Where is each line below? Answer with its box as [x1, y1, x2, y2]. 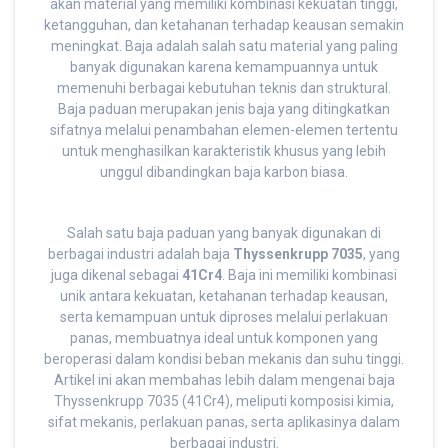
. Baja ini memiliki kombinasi [222, 267, 397, 284]
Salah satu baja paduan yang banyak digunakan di [67, 225, 381, 242]
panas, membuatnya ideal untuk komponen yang [70, 330, 378, 347]
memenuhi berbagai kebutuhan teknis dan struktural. [57, 80, 391, 97]
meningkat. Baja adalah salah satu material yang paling [50, 38, 398, 55]
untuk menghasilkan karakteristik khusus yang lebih [62, 143, 386, 160]
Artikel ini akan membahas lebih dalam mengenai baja [53, 372, 395, 389]
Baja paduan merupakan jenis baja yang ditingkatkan [58, 101, 390, 118]
